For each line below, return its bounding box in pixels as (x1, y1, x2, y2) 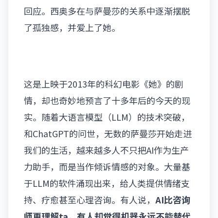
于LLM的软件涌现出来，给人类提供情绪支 (24, 177, 190, 189)
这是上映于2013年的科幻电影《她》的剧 (24, 77, 183, 90)
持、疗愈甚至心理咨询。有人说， (24, 193, 155, 206)
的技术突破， (137, 110, 190, 123)
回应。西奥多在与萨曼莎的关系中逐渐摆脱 (24, 4, 190, 17)
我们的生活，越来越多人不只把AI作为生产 (24, 144, 189, 156)
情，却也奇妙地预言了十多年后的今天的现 (24, 94, 190, 107)
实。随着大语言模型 (24, 110, 103, 123)
